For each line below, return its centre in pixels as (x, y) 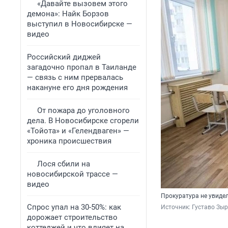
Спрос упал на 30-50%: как (74, 207)
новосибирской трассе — (73, 174)
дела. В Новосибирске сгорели (83, 121)
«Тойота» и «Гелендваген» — (78, 131)
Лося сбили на (64, 164)
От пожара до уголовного (83, 110)
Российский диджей (64, 57)
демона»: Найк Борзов (68, 14)
